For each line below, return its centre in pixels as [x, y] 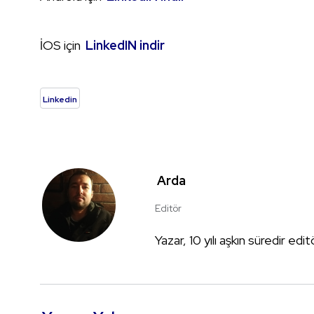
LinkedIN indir [125, 46]
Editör [168, 209]
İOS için [62, 46]
